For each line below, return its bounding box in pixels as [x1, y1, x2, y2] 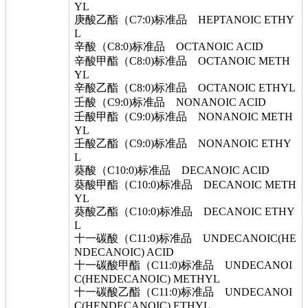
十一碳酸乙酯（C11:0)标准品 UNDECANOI [74, 286, 292, 298]
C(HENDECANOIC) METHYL [74, 273, 220, 285]
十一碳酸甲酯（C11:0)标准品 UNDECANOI [74, 259, 292, 271]
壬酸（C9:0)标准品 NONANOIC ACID [74, 96, 266, 108]
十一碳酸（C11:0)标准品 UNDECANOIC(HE [74, 232, 296, 244]
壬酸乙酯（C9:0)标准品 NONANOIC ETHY [74, 137, 291, 149]
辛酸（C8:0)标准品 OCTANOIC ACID [74, 41, 263, 52]
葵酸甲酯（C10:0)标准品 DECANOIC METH [74, 179, 296, 190]
